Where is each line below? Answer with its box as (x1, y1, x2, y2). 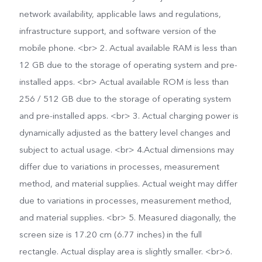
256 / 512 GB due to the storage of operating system (19, 92, 231, 105)
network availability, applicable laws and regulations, (19, 8, 221, 20)
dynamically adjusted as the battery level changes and (19, 126, 230, 139)
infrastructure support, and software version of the (19, 25, 216, 37)
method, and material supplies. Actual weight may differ (19, 177, 237, 189)
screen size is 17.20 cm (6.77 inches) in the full (19, 228, 202, 240)
